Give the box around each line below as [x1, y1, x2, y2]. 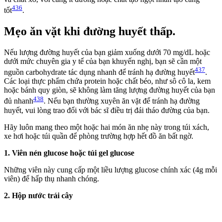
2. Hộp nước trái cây [4, 191, 75, 200]
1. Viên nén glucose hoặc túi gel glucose [4, 148, 134, 157]
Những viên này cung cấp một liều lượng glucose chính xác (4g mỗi [4, 165, 217, 174]
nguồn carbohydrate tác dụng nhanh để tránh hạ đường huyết [4, 68, 195, 77]
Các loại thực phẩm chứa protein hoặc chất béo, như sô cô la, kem [4, 77, 211, 86]
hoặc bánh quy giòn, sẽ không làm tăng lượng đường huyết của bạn [4, 86, 215, 95]
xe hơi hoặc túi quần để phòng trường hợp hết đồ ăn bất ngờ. [4, 131, 193, 140]
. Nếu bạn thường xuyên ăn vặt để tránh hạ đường [44, 97, 200, 106]
